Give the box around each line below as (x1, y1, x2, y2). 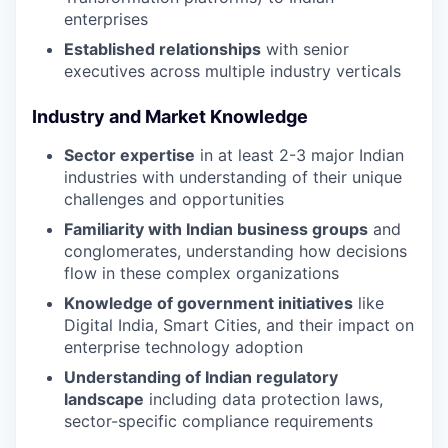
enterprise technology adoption (64, 336, 303, 357)
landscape (64, 388, 144, 409)
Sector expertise (64, 144, 195, 165)
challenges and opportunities (64, 188, 284, 209)
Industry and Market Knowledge (32, 105, 308, 127)
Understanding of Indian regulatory (64, 366, 338, 387)
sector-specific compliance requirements (64, 410, 373, 431)
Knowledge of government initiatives (64, 292, 353, 313)
